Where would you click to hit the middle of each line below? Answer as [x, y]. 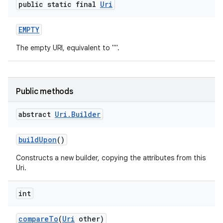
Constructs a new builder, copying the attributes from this [111, 158]
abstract [37, 114]
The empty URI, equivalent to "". [68, 48]
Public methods [45, 92]
